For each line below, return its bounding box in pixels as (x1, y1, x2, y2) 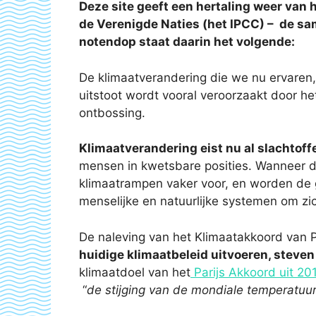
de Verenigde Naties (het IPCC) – (79, 17, 276, 31)
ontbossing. (79, 105, 145, 120)
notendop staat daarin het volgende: (79, 35, 295, 49)
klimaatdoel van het (79, 265, 190, 279)
